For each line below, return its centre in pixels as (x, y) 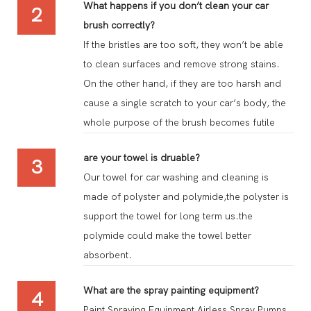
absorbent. (108, 255)
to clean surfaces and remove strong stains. (182, 64)
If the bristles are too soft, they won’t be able (183, 44)
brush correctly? (119, 25)
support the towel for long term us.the (168, 216)
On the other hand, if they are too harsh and (182, 83)
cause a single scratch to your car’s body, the (185, 103)
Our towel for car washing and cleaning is (176, 177)
